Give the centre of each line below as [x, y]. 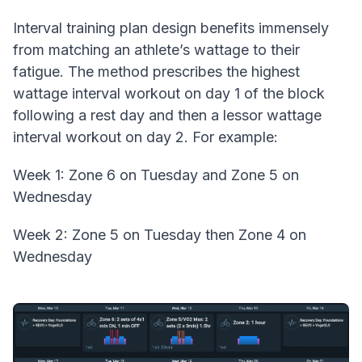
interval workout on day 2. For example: [145, 137]
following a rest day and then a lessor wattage [167, 115]
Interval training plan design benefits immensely [171, 27]
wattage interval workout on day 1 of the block [169, 93]
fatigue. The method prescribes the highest [156, 71]
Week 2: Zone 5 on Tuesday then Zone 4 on [160, 234]
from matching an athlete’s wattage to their [156, 49]
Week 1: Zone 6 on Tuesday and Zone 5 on [156, 175]
